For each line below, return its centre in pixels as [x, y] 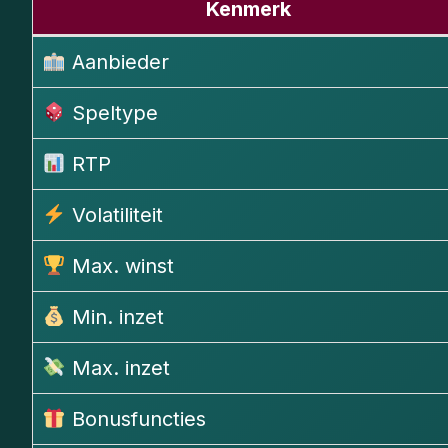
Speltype [111, 113]
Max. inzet [117, 368]
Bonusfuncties [135, 419]
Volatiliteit [114, 215]
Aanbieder [117, 62]
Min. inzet [114, 317]
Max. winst [119, 266]
